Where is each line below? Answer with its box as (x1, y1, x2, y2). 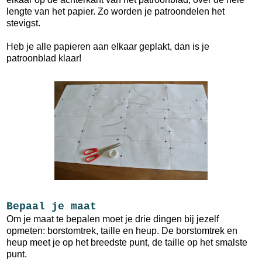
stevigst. (6, 18, 40, 28)
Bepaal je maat (6, 200, 96, 212)
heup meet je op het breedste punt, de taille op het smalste (6, 237, 247, 247)
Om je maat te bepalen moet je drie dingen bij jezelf (6, 213, 219, 224)
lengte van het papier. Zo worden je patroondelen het (6, 6, 225, 16)
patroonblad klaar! (6, 53, 81, 63)
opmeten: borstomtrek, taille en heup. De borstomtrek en (6, 225, 237, 236)
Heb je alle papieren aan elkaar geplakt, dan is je (6, 41, 209, 51)
